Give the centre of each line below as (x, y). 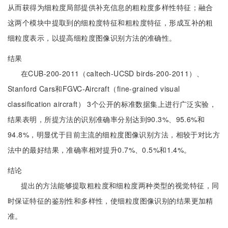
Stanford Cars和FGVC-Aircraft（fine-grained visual (94, 89)
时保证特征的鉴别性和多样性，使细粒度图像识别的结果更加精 (110, 201)
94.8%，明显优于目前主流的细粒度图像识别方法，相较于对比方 (114, 134)
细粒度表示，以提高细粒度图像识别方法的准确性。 (92, 38)
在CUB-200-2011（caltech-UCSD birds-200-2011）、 (112, 73)
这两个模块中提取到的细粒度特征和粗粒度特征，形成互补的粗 (110, 22)
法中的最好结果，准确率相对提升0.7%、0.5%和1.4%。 (99, 150)
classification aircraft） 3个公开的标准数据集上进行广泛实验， (112, 104)
